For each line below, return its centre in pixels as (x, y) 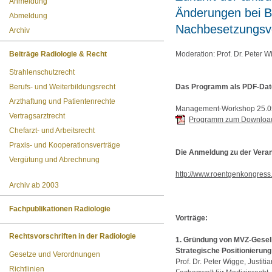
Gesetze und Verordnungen (55, 254)
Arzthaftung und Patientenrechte (62, 101)
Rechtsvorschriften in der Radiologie (73, 236)
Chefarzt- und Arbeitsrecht (52, 131)
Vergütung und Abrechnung (54, 160)
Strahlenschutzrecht (42, 72)
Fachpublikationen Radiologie (60, 209)
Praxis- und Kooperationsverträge (65, 145)
